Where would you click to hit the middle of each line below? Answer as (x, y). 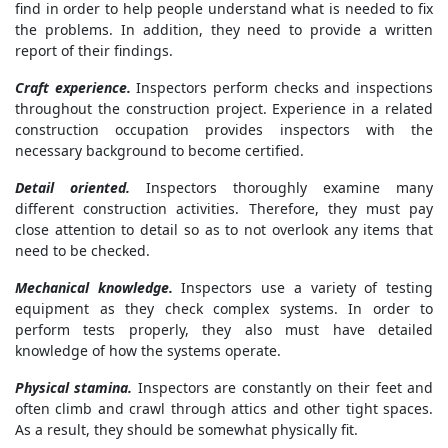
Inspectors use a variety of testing (303, 288)
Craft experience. (73, 88)
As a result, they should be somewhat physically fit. (186, 430)
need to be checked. (82, 251)
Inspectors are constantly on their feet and (282, 388)
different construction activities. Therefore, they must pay (224, 209)
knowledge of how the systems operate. (148, 351)
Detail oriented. (72, 188)
